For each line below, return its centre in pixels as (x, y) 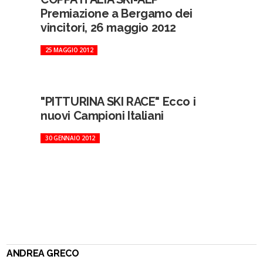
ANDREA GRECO (43, 253)
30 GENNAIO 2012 (70, 138)
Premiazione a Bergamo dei (116, 14)
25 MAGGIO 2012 (69, 50)
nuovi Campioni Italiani (102, 116)
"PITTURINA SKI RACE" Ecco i (118, 102)
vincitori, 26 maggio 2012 (108, 28)
